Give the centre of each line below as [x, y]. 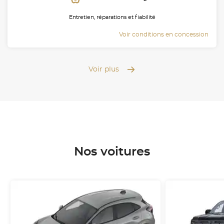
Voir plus [104, 69]
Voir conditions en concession [164, 34]
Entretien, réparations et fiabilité [112, 17]
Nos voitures [112, 152]
